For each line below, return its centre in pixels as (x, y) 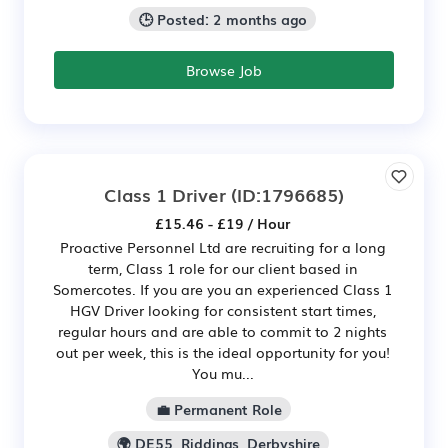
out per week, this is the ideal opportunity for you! (222, 351)
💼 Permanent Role (218, 408)
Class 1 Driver (165, 193)
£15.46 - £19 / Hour (222, 222)
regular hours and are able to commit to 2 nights (222, 330)
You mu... (222, 372)
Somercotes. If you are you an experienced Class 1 (222, 288)
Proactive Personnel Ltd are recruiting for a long (222, 246)
